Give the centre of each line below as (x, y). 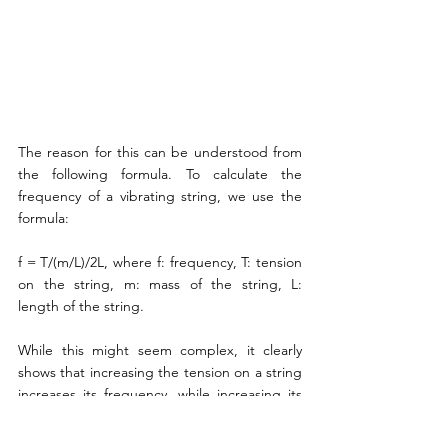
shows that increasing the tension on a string (160, 372)
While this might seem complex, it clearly (160, 350)
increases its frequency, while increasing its (160, 394)
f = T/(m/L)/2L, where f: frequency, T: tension (160, 262)
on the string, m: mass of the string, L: (160, 284)
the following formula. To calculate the (160, 174)
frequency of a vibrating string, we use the (160, 196)
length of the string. (81, 306)
